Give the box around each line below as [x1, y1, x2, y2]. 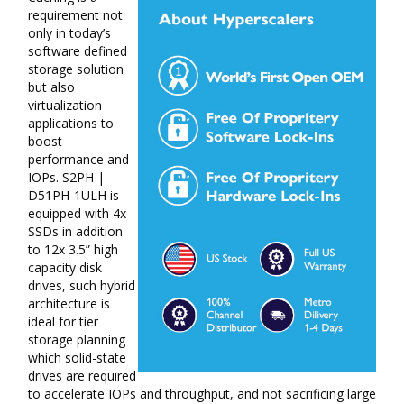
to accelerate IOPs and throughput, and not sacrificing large [28, 384, 376, 402]
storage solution [28, 60, 124, 78]
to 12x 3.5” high [28, 240, 118, 258]
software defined [28, 41, 127, 60]
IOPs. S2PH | [28, 168, 105, 186]
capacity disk [28, 258, 102, 276]
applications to [28, 114, 114, 132]
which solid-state [28, 348, 126, 366]
